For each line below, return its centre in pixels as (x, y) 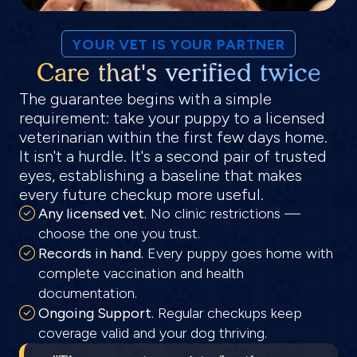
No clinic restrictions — (224, 214)
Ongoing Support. (96, 313)
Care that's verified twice (178, 73)
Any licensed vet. (92, 214)
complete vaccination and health (141, 273)
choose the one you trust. (119, 233)
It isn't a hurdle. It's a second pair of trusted (173, 156)
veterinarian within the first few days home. (173, 137)
